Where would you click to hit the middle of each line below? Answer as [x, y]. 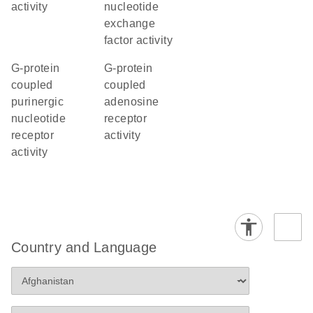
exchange [130, 23]
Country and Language [84, 247]
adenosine [132, 102]
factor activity [139, 40]
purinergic [38, 102]
